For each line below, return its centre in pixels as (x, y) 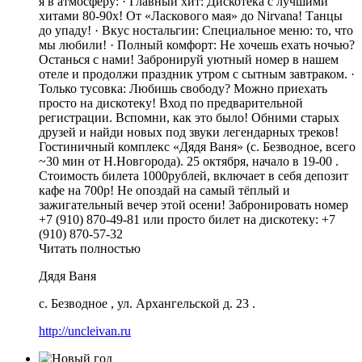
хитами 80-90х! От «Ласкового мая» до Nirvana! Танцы (191, 15)
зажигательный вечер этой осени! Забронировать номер (194, 204)
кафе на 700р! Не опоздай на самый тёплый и (164, 190)
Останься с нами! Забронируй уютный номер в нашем (189, 59)
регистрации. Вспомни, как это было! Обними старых (189, 117)
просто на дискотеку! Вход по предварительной (171, 103)
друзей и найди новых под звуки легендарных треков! (189, 132)
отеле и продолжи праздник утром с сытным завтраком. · (197, 74)
